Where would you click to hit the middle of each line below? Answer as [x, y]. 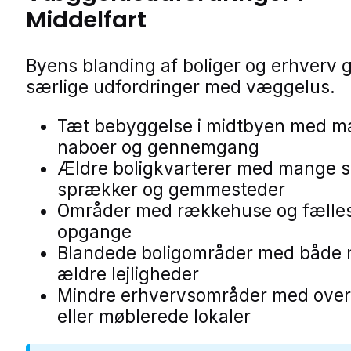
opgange [94, 231]
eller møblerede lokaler [154, 316]
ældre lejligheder [128, 273]
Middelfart [86, 19]
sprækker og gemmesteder [171, 189]
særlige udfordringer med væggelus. [181, 87]
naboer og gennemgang [158, 147]
